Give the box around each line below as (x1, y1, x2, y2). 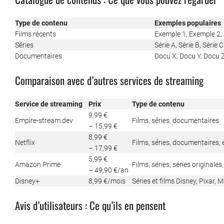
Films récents (15, 30, 56, 38)
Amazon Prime (15, 160, 60, 169)
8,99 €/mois (88, 177, 125, 185)
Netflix (15, 138, 35, 147)
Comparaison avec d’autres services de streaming (15, 72, 203, 88)
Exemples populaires (154, 19, 221, 27)
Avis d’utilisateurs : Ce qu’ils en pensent (15, 197, 165, 213)
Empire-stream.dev (15, 116, 73, 125)
